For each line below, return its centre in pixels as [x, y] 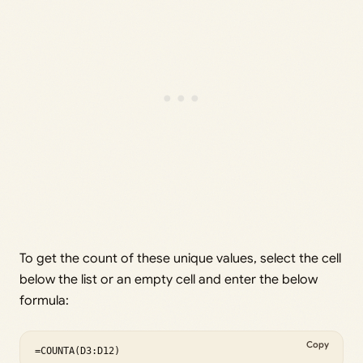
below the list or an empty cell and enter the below [169, 280]
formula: [44, 301]
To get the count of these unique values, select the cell [180, 259]
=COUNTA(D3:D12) [77, 351]
